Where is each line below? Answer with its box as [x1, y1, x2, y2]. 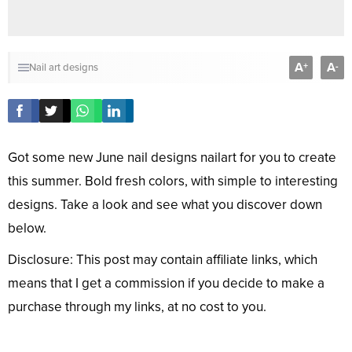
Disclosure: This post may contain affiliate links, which [8, 251, 317, 269]
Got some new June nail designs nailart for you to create [8, 149, 336, 167]
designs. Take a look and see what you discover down [8, 196, 322, 214]
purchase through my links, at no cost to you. [8, 299, 266, 316]
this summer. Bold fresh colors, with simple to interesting [8, 173, 338, 190]
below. [8, 220, 46, 237]
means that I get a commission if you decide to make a [8, 275, 324, 292]
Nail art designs [29, 61, 98, 75]
